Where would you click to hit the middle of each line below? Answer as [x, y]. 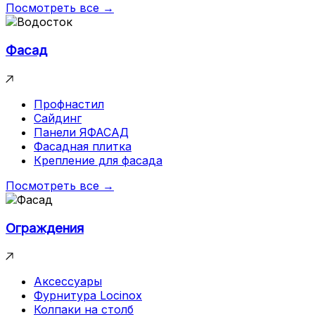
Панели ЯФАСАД [81, 132]
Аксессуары [68, 282]
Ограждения [45, 228]
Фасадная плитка [83, 146]
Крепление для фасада [98, 160]
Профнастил [69, 104]
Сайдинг [58, 118]
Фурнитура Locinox [88, 296]
